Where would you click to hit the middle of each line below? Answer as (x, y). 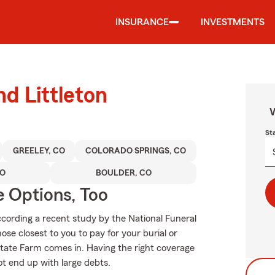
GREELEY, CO (39, 151)
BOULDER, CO (123, 173)
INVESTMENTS (233, 22)
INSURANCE (142, 22)
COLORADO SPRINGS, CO (136, 151)
